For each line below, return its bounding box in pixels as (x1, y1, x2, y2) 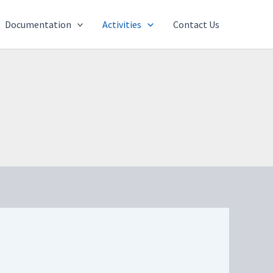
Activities (102, 18, 142, 30)
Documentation (4, 18, 71, 30)
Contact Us (173, 18, 219, 30)
